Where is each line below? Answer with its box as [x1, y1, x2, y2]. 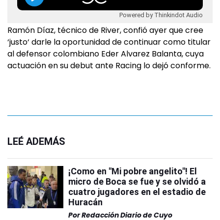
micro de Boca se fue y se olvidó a [68, 176, 206, 187]
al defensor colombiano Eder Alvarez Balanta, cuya [7, 48, 204, 59]
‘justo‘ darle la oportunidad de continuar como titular [7, 36, 211, 48]
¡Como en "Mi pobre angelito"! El [68, 166, 197, 176]
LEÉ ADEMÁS [7, 136, 65, 147]
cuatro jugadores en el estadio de [68, 187, 206, 197]
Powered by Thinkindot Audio [119, 11, 203, 19]
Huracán [68, 197, 103, 207]
